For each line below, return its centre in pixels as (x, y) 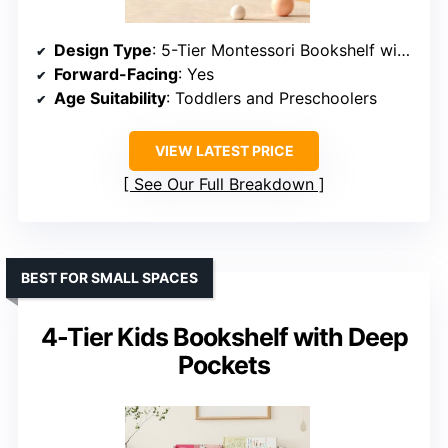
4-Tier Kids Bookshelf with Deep (224, 337)
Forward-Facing (116, 74)
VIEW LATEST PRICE (224, 151)
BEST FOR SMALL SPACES (109, 278)
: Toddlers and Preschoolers (271, 98)
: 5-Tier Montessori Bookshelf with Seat (274, 50)
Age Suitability (110, 98)
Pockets (224, 365)
